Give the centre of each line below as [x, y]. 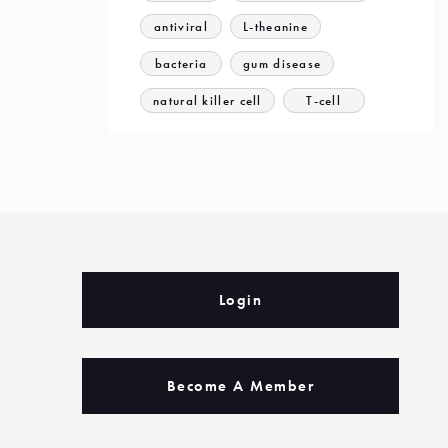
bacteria [181, 63]
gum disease [282, 63]
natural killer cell [207, 100]
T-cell [324, 100]
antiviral [181, 26]
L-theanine [275, 26]
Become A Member [240, 386]
